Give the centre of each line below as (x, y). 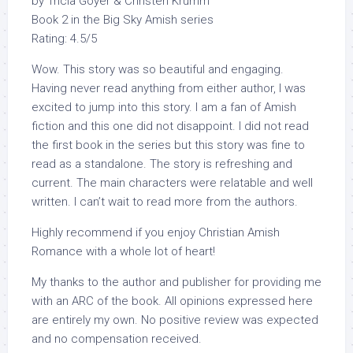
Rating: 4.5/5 (64, 39)
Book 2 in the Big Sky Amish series (123, 20)
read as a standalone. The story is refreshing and (162, 164)
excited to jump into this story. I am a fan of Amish (164, 108)
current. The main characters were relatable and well (172, 183)
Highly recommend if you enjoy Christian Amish (156, 233)
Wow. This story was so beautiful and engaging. (158, 70)
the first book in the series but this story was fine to (168, 145)
